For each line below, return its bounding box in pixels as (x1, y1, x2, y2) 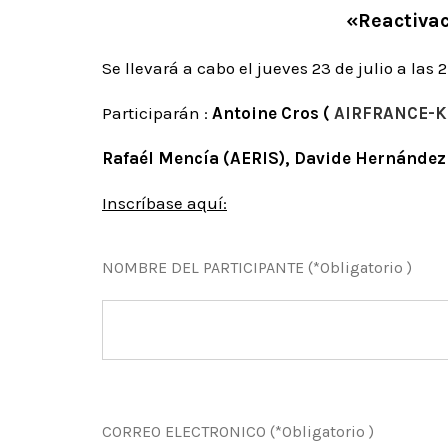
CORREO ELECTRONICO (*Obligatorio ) (102, 421, 374, 441)
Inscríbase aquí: (102, 192, 227, 213)
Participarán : (102, 102, 212, 123)
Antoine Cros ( (212, 102, 330, 123)
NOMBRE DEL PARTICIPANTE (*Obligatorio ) (102, 257, 412, 277)
